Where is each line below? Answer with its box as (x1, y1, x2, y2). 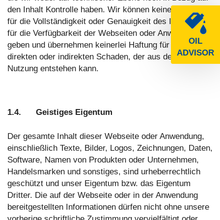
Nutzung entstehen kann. (7, 64, 99, 74)
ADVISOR (177, 48, 214, 57)
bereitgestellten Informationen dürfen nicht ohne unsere (7, 202, 209, 212)
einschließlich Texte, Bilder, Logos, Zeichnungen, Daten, (7, 143, 213, 153)
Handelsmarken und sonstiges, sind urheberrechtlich (7, 167, 200, 177)
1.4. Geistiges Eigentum (7, 108, 112, 117)
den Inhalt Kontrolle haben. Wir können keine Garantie (7, 5, 205, 15)
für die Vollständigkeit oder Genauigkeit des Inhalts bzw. (7, 17, 213, 27)
